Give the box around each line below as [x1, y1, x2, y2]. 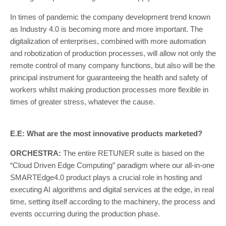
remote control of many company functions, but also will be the [10, 61, 215, 70]
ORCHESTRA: [10, 149, 61, 157]
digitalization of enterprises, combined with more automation [10, 37, 206, 45]
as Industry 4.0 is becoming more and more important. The [10, 25, 203, 33]
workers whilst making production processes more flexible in [10, 85, 208, 94]
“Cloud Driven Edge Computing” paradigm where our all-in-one [10, 161, 214, 169]
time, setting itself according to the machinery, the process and [10, 197, 215, 206]
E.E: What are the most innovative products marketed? [10, 129, 202, 138]
